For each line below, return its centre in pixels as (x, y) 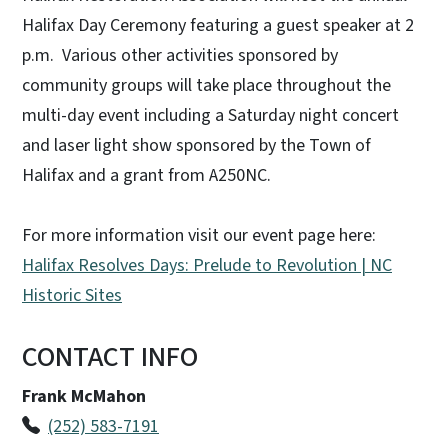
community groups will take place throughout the (206, 86)
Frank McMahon (84, 397)
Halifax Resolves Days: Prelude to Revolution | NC (207, 266)
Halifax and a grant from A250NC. (152, 176)
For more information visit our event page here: (199, 236)
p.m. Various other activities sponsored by (180, 56)
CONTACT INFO (110, 357)
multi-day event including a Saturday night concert (210, 116)
